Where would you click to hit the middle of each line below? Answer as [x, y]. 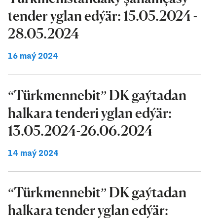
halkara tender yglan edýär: [88, 210]
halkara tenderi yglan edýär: [90, 113]
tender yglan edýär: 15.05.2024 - [103, 16]
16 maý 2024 [33, 56]
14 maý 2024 [33, 153]
